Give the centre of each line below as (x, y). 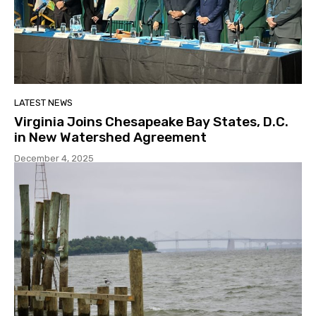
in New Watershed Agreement (110, 138)
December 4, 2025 (54, 159)
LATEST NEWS (43, 103)
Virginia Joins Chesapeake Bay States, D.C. (151, 122)
